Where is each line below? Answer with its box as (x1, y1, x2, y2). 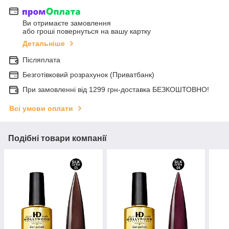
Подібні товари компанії (8, 134, 107, 143)
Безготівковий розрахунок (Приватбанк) (22, 71, 154, 79)
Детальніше (22, 39, 65, 48)
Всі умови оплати (9, 104, 73, 113)
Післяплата (22, 56, 60, 64)
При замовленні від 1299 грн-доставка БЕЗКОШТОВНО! (22, 85, 209, 94)
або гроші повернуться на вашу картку (22, 27, 151, 36)
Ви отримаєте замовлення (22, 19, 111, 28)
